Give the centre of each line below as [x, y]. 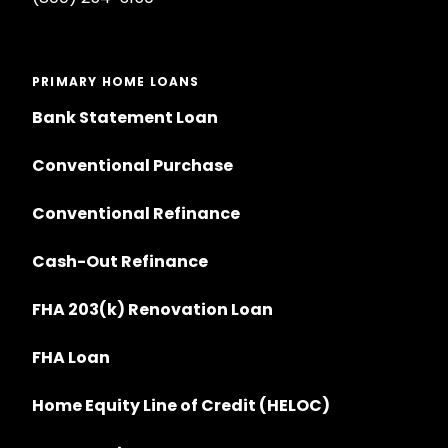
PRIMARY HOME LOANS [116, 82]
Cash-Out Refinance [120, 262]
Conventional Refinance [136, 214]
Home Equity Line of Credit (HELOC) [181, 406]
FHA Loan [71, 358]
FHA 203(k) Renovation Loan [154, 310]
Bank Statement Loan [125, 118]
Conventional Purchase [132, 166]
